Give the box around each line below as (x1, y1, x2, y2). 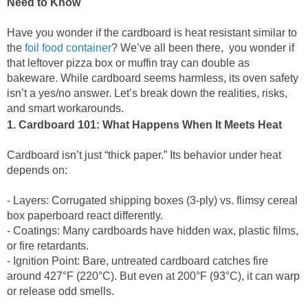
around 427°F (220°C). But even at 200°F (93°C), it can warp (7, 270, 300, 282)
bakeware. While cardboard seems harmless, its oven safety (7, 72, 298, 84)
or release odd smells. (7, 285, 120, 297)
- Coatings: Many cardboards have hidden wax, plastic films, (7, 225, 298, 236)
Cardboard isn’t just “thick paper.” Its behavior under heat (7, 149, 281, 161)
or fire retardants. (7, 240, 94, 252)
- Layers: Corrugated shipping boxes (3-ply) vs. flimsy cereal (7, 195, 298, 206)
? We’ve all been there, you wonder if (111, 42, 294, 54)
